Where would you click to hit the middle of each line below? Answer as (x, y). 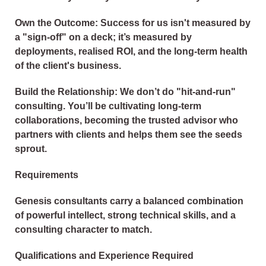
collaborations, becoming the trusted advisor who (126, 121)
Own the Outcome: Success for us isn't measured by (133, 23)
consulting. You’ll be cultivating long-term (108, 106)
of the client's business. (68, 66)
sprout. (31, 149)
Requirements (47, 175)
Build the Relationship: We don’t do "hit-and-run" (125, 92)
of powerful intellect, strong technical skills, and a (125, 216)
